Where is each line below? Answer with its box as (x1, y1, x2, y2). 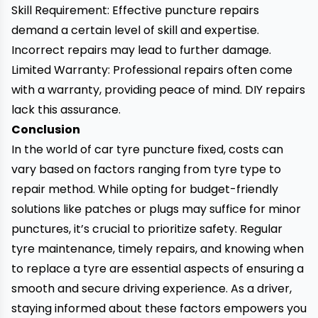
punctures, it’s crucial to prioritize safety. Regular (11, 221, 283, 237)
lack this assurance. (11, 102, 121, 118)
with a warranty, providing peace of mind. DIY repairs (11, 82, 305, 98)
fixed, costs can (194, 141, 283, 158)
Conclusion (11, 121, 80, 138)
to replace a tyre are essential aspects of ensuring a (11, 261, 304, 277)
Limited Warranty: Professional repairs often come (11, 62, 292, 78)
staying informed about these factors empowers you (11, 300, 307, 317)
